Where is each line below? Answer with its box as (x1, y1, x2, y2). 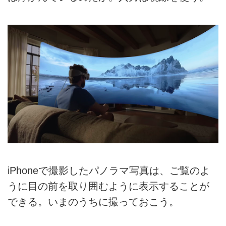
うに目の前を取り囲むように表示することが (8, 181, 209, 192)
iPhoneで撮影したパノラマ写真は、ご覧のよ (8, 165, 210, 177)
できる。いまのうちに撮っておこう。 (8, 196, 179, 208)
